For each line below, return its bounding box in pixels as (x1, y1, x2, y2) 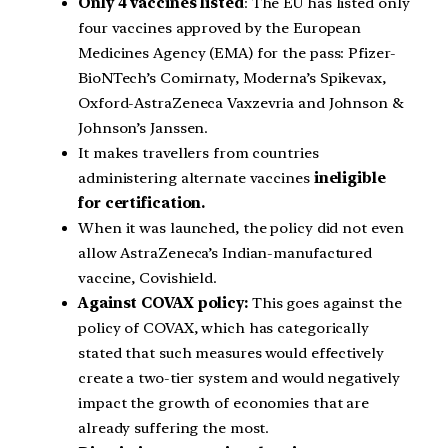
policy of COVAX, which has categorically (78, 319, 369, 338)
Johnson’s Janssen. (78, 119, 209, 138)
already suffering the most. (78, 419, 270, 438)
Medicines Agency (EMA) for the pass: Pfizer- (78, 44, 396, 63)
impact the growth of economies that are (78, 394, 370, 413)
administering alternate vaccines (78, 169, 314, 188)
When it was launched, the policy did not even (78, 219, 404, 238)
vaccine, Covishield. (78, 269, 218, 288)
